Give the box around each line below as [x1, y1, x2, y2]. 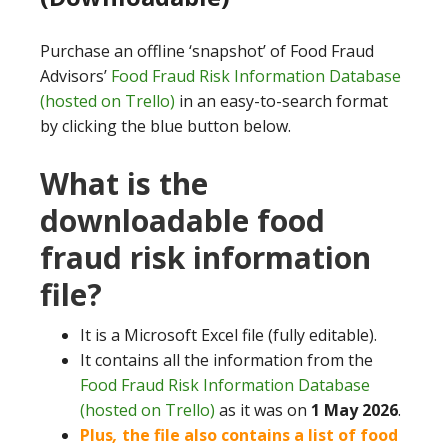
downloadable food [40, 200, 325, 241]
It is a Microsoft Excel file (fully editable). [80, 324, 377, 346]
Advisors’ [40, 65, 111, 87]
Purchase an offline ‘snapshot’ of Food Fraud [40, 40, 374, 62]
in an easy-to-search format [175, 90, 388, 112]
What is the [40, 163, 208, 204]
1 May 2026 [311, 399, 398, 421]
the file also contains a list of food [118, 424, 398, 446]
